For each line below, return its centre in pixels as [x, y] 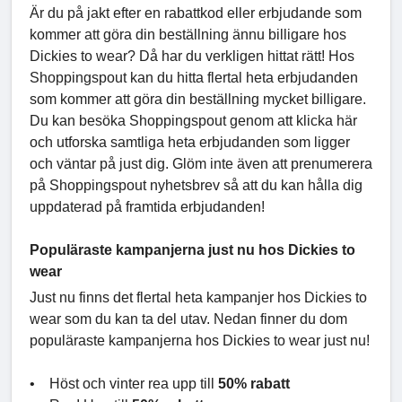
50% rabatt [254, 384]
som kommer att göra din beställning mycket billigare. [198, 100]
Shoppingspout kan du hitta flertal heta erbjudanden [194, 78]
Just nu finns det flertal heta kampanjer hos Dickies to [198, 298]
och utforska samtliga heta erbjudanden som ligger [190, 143]
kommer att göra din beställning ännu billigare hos [188, 35]
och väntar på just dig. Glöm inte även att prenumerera [201, 164]
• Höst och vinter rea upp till [124, 384]
